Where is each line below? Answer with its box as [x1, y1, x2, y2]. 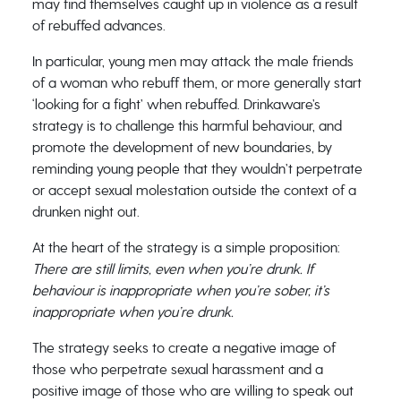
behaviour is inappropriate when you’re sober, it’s [31, 282, 329, 299]
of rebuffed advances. [31, 17, 166, 34]
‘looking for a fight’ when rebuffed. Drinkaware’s [31, 96, 320, 113]
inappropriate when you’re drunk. [31, 303, 234, 320]
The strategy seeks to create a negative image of [31, 339, 336, 356]
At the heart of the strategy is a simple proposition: [31, 239, 340, 256]
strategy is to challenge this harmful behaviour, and [31, 117, 342, 134]
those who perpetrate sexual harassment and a [31, 361, 323, 378]
